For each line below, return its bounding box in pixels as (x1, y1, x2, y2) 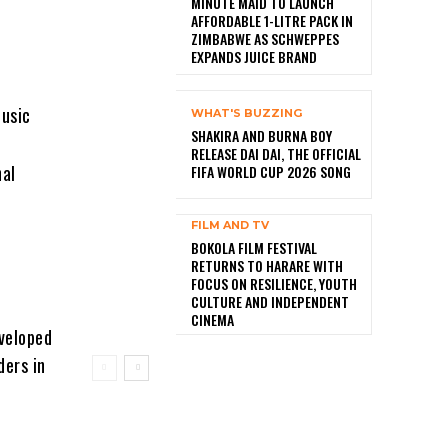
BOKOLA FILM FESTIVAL (191, 237, 317, 259)
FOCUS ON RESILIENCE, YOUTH (191, 273, 357, 295)
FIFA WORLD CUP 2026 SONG (191, 161, 351, 183)
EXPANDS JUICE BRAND (191, 46, 317, 68)
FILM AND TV (191, 218, 269, 233)
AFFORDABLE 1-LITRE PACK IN (191, 10, 353, 32)
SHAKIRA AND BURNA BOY (191, 125, 332, 147)
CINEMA (191, 309, 234, 331)
